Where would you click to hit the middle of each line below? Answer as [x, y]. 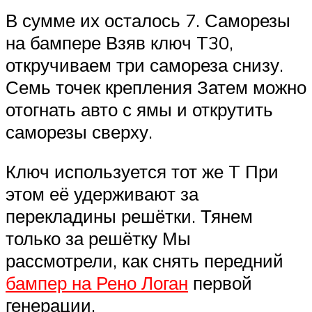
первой [220, 283]
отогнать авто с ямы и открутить [139, 109]
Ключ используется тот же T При [142, 172]
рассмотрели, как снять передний [145, 261]
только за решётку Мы [98, 239]
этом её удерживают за [102, 194]
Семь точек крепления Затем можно [156, 87]
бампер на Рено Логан [97, 283]
